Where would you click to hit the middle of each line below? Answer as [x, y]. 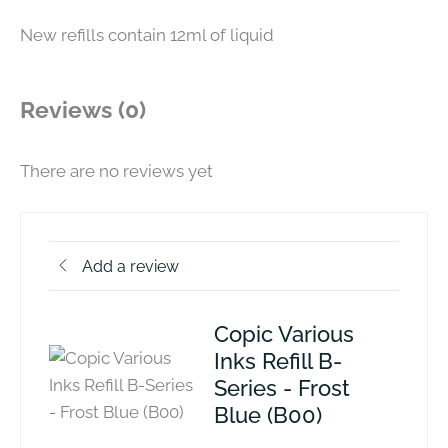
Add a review [131, 266]
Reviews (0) [83, 109]
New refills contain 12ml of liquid [147, 34]
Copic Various [283, 334]
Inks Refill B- [277, 361]
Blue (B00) [267, 415]
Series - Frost [281, 388]
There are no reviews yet [116, 170]
